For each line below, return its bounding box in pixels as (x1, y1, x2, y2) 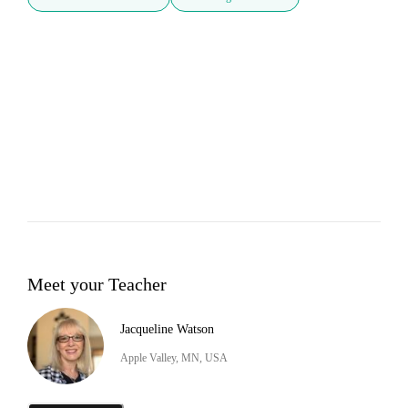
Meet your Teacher (27, 273, 167, 294)
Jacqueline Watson (120, 321, 214, 336)
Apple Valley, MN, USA (120, 351, 228, 364)
